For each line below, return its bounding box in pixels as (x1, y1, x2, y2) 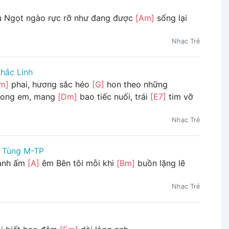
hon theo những (104, 79, 168, 90)
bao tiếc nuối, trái (77, 91, 150, 102)
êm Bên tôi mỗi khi (39, 158, 117, 169)
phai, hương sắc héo (8, 79, 92, 90)
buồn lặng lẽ (134, 158, 185, 169)
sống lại (154, 13, 187, 24)
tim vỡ (166, 91, 193, 102)
